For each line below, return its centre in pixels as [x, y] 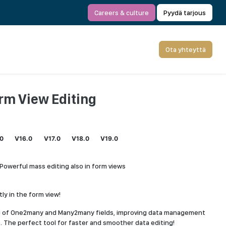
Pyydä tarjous [185, 13]
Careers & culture [122, 13]
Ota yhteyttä [186, 49]
